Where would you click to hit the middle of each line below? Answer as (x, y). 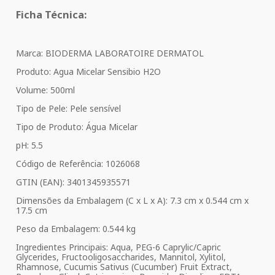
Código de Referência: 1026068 (78, 164)
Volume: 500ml (45, 90)
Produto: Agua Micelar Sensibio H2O (88, 72)
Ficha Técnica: (51, 14)
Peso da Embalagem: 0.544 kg (76, 229)
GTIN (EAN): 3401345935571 (73, 182)
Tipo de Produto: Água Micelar (77, 127)
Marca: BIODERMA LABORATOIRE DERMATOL (110, 53)
